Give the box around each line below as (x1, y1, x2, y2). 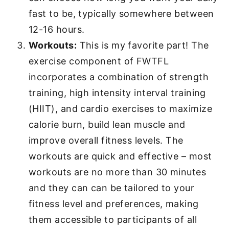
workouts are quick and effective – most (29, 151, 212, 162)
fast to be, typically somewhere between (29, 8, 214, 19)
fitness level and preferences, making (29, 198, 199, 209)
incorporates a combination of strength (29, 72, 209, 82)
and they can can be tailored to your (29, 182, 195, 193)
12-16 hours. (29, 24, 85, 35)
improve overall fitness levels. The (29, 135, 184, 146)
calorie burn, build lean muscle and (29, 119, 186, 130)
